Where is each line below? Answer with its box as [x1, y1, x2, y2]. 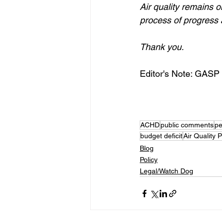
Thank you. [140, 42, 184, 52]
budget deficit [140, 132, 182, 140]
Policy [140, 156, 158, 164]
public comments [161, 121, 214, 129]
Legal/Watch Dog [140, 167, 193, 175]
